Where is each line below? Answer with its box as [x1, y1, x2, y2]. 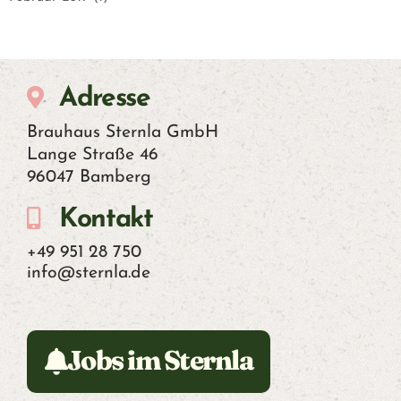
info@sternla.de [27, 264, 150, 283]
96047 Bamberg [27, 168, 151, 187]
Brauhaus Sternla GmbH [27, 124, 218, 142]
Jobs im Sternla [66, 339, 252, 379]
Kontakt [59, 206, 153, 235]
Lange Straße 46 [27, 146, 158, 165]
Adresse [59, 85, 150, 114]
